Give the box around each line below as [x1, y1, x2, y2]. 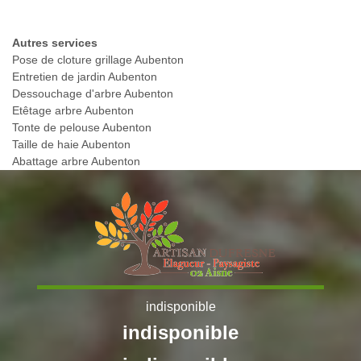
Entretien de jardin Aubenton [12, 70, 157, 84]
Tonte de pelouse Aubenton [12, 121, 151, 135]
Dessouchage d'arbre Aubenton [12, 87, 173, 101]
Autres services [12, 36, 98, 50]
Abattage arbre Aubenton [12, 155, 140, 168]
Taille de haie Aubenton [12, 138, 131, 151]
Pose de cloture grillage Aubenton [12, 53, 184, 67]
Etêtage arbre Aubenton [12, 104, 134, 118]
